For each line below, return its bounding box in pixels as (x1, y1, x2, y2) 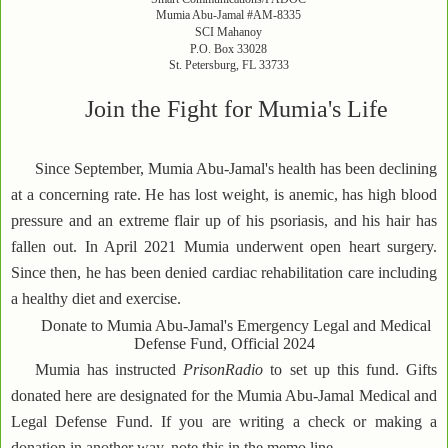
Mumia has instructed (35, 360, 184, 378)
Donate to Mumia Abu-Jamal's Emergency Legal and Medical (41, 317, 431, 335)
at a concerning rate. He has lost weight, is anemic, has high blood (11, 185, 437, 203)
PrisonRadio (183, 360, 264, 378)
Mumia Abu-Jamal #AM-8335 (156, 8, 302, 23)
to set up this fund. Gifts (263, 360, 438, 378)
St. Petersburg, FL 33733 (168, 58, 289, 73)
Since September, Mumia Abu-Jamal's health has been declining (35, 159, 437, 177)
